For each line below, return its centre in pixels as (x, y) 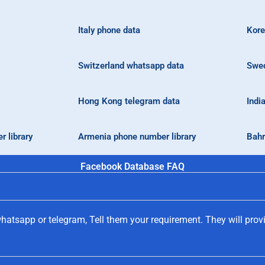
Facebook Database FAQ (132, 166)
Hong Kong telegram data (129, 101)
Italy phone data (109, 30)
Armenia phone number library (137, 137)
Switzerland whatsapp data (131, 66)
